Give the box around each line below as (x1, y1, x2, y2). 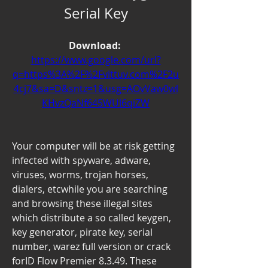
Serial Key (63, 4, 128, 23)
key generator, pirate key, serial (12, 226, 153, 239)
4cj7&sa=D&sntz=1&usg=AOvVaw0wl (13, 82, 178, 96)
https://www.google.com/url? (31, 53, 161, 67)
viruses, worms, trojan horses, (12, 168, 148, 182)
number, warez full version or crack (12, 240, 170, 254)
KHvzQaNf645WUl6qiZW (42, 96, 150, 110)
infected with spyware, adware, (12, 154, 151, 167)
